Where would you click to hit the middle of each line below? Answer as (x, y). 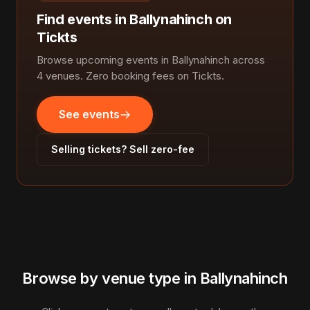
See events (89, 114)
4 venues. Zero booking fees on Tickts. (130, 76)
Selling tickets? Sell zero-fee (123, 149)
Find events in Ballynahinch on (135, 19)
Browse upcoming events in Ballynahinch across (151, 60)
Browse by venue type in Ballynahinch (155, 278)
